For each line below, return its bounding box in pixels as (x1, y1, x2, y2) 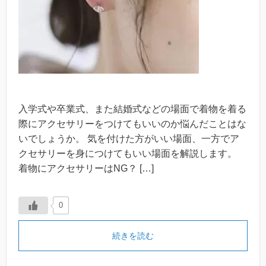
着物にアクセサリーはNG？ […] (18, 163, 154, 173)
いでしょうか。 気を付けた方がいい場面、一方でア (18, 133, 239, 144)
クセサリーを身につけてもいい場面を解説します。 (18, 148, 237, 159)
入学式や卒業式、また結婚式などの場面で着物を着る (18, 103, 246, 114)
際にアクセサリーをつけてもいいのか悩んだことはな (18, 118, 246, 129)
